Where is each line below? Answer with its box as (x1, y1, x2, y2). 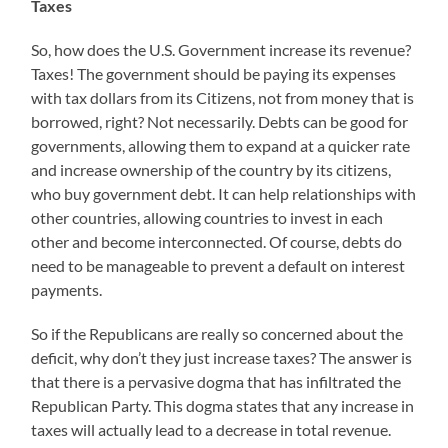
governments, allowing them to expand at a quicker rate (31, 136, 411, 156)
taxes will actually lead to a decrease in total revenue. (31, 420, 392, 440)
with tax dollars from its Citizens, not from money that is (31, 88, 415, 108)
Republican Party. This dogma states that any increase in (31, 396, 415, 416)
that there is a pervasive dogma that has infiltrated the (31, 372, 402, 392)
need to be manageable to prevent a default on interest (31, 256, 406, 276)
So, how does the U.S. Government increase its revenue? (31, 40, 412, 60)
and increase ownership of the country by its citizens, (31, 160, 392, 180)
